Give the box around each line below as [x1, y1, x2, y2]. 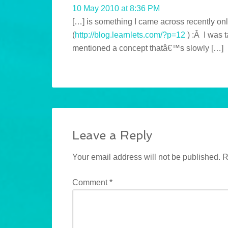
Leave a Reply [72, 128, 152, 143]
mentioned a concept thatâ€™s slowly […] [72, 44, 223, 53]
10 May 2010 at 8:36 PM [72, 4, 160, 13]
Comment [72, 178, 109, 187]
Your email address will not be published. [72, 153, 220, 162]
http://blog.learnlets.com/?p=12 [75, 31, 185, 40]
